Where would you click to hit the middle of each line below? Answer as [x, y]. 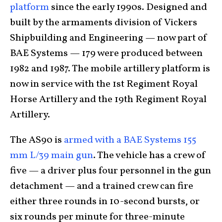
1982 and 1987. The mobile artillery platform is [110, 69]
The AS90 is [36, 140]
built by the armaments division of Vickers [104, 23]
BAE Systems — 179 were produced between [106, 53]
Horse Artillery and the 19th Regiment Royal [108, 99]
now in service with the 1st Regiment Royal [104, 84]
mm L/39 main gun [52, 155]
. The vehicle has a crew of [150, 155]
